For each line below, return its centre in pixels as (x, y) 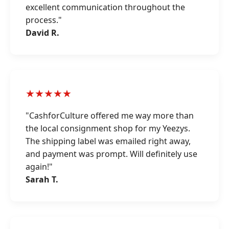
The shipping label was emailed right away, (108, 141)
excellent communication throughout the (105, 7)
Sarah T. (42, 179)
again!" (39, 167)
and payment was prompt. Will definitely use (111, 154)
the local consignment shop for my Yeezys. (108, 128)
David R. (42, 33)
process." (44, 20)
